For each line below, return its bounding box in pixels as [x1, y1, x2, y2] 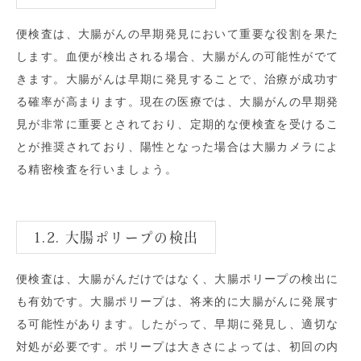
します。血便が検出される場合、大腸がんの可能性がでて [16, 50, 339, 64]
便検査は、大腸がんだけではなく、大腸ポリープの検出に [16, 272, 339, 286]
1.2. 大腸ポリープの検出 [33, 230, 199, 245]
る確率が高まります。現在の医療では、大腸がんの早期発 [16, 95, 339, 109]
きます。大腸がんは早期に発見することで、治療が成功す [16, 73, 339, 86]
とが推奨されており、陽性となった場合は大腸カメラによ [16, 140, 339, 154]
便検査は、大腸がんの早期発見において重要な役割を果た [16, 27, 339, 41]
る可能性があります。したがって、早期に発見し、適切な [16, 317, 339, 331]
